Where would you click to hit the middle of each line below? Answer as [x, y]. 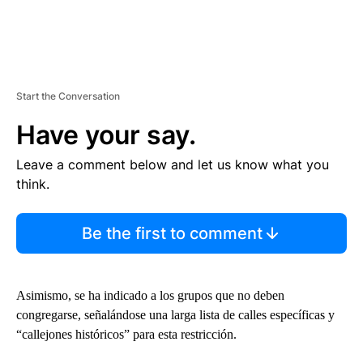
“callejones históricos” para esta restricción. [126, 335]
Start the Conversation [68, 96]
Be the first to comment [172, 234]
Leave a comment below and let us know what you [173, 165]
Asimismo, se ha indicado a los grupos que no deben [150, 296]
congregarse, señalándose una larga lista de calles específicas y [175, 315]
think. [33, 184]
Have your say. [106, 135]
